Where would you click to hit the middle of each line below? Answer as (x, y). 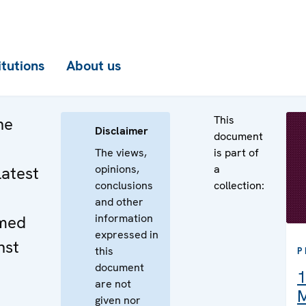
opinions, (117, 169)
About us (94, 66)
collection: (239, 185)
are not (113, 284)
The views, (121, 153)
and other (119, 202)
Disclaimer (122, 131)
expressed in (127, 235)
